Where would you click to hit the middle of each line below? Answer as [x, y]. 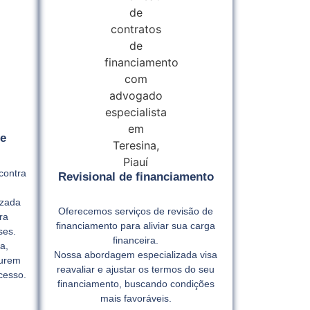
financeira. [136, 240]
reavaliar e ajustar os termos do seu [136, 269]
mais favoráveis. [136, 298]
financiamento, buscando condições [136, 284]
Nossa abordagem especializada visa [136, 255]
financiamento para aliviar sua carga [136, 226]
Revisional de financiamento [136, 177]
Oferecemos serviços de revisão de [136, 211]
